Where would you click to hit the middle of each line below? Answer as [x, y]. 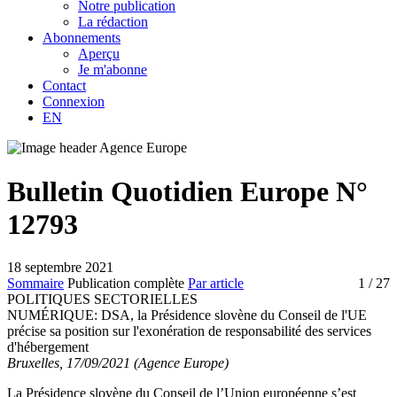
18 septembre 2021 [60, 267]
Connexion [74, 102]
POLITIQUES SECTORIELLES [102, 299]
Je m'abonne [113, 70]
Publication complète [126, 283]
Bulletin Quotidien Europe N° [187, 191]
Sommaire [35, 283]
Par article [216, 283]
